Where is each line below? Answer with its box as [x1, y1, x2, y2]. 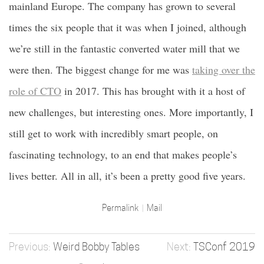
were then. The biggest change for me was [9, 62, 192, 77]
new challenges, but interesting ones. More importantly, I [9, 105, 253, 119]
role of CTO [9, 84, 61, 98]
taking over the [192, 62, 255, 77]
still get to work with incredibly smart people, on [9, 126, 218, 140]
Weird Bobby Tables [53, 240, 140, 253]
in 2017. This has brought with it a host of [61, 84, 245, 98]
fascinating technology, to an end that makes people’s [9, 147, 237, 161]
